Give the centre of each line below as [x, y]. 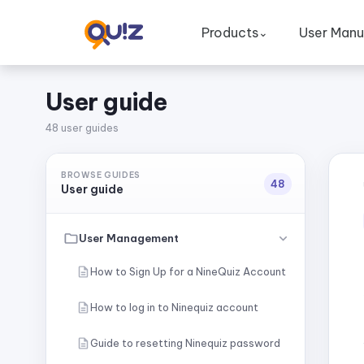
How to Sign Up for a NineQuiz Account [188, 271]
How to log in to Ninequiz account [174, 307]
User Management [129, 238]
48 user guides [82, 128]
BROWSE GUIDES [101, 175]
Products [230, 32]
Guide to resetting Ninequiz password [185, 343]
